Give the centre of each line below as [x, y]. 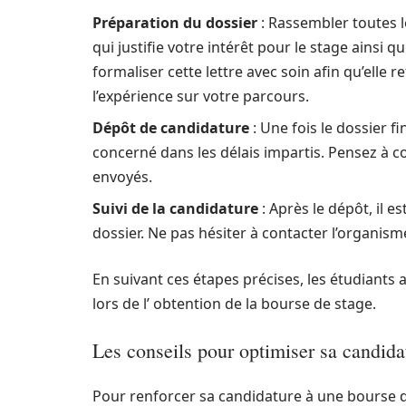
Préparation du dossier [175, 23]
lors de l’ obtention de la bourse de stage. [234, 304]
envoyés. [122, 177]
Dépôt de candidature [171, 128]
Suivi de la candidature [175, 208]
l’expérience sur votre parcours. [201, 96]
